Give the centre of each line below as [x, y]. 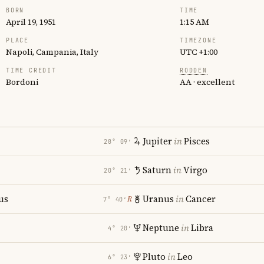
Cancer [201, 199]
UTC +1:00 [199, 52]
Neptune [161, 228]
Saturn [157, 170]
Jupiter [157, 141]
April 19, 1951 [31, 22]
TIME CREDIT [31, 70]
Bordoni [22, 82]
